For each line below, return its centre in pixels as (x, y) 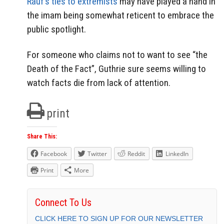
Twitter (97, 153)
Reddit (136, 153)
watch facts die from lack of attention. (99, 83)
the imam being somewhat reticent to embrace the (120, 15)
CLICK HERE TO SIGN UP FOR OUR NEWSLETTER (119, 218)
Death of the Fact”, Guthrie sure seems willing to (116, 69)
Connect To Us (63, 202)
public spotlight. (56, 29)
